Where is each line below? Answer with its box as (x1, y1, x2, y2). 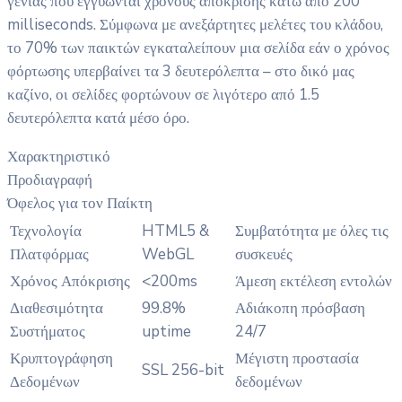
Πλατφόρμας (10, 243, 89, 265)
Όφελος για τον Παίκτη (7, 192, 153, 214)
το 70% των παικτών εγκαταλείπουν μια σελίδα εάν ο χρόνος (7, 37, 389, 58)
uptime (142, 320, 191, 342)
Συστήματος (10, 320, 85, 342)
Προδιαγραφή (7, 169, 92, 190)
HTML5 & (142, 220, 209, 241)
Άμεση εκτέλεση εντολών (235, 270, 392, 292)
